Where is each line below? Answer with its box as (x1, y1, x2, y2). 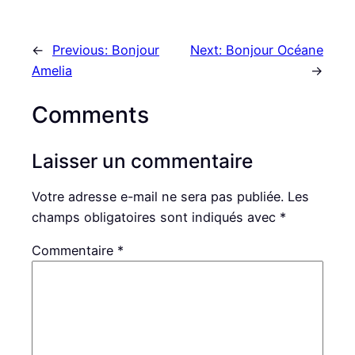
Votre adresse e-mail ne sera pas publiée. (32, 188, 284, 204)
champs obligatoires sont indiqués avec (32, 208, 280, 225)
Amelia (32, 63, 72, 79)
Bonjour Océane (226, 42, 323, 59)
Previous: (52, 42, 112, 59)
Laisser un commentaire (32, 148, 253, 173)
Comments (32, 101, 149, 129)
